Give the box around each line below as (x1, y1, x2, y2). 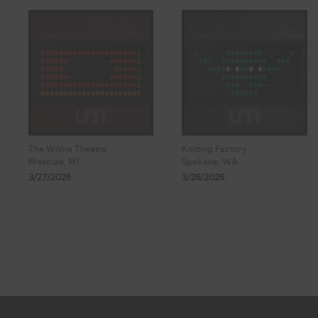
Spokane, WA (182, 155, 238, 168)
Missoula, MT (28, 155, 81, 168)
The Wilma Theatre (28, 143, 106, 155)
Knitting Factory (182, 143, 248, 155)
